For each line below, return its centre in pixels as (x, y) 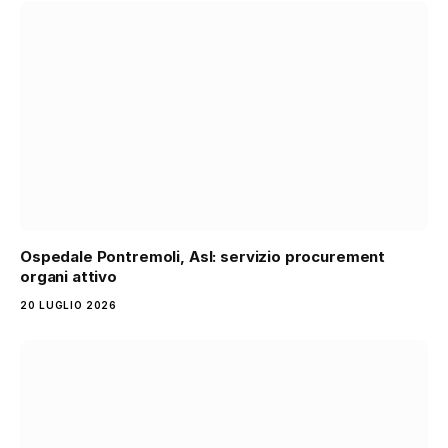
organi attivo (70, 276)
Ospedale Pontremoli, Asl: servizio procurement (203, 256)
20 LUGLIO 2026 (68, 304)
